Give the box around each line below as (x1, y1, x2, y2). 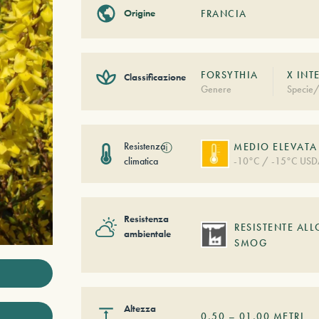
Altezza (123, 301, 156, 315)
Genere (201, 82, 232, 95)
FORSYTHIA (201, 68, 258, 81)
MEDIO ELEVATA (234, 140, 318, 154)
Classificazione (123, 70, 186, 84)
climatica (123, 154, 158, 167)
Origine (123, 6, 155, 20)
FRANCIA (201, 6, 247, 20)
